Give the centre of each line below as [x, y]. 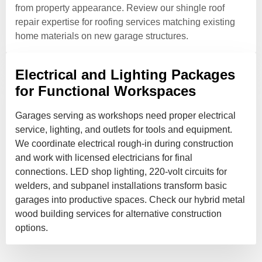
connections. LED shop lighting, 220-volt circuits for [121, 171]
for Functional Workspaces [106, 91]
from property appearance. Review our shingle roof [120, 8]
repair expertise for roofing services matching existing [125, 22]
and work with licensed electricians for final [104, 157]
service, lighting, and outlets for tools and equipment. [124, 129]
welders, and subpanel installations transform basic [121, 185]
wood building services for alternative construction [118, 213]
